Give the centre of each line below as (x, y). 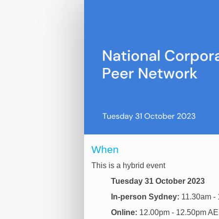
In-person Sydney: (146, 197)
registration (37, 21)
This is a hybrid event (128, 165)
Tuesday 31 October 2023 (158, 181)
